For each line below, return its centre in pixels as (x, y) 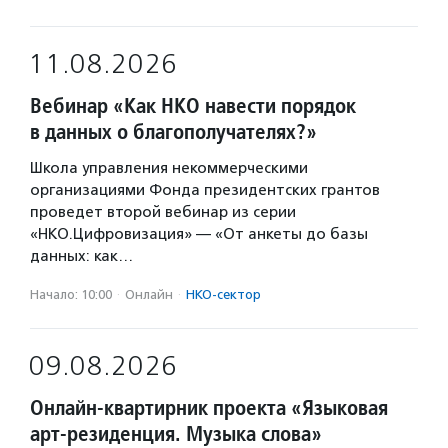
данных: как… (81, 256)
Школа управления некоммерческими (169, 168)
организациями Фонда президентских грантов (205, 190)
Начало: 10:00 (71, 294)
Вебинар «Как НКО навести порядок (193, 105)
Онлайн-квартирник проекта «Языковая (209, 407)
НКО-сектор (223, 294)
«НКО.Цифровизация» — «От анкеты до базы (199, 234)
